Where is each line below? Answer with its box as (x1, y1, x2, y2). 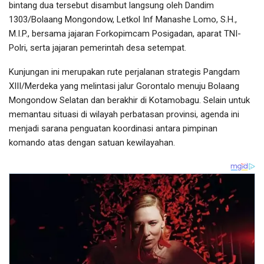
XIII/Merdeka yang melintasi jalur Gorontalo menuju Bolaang (9, 81, 239, 92)
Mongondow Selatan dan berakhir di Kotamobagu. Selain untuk (9, 95, 250, 106)
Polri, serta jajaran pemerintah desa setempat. (9, 42, 186, 54)
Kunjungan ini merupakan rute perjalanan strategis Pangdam (9, 67, 240, 78)
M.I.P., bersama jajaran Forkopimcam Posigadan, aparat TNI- (9, 28, 241, 39)
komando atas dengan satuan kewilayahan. (9, 137, 175, 148)
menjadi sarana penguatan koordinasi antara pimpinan (9, 123, 217, 134)
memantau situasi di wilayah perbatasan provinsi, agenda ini (9, 109, 239, 120)
